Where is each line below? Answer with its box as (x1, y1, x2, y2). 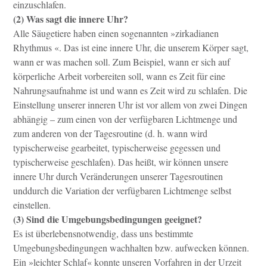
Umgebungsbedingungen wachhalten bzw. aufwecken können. (13, 241, 249, 254)
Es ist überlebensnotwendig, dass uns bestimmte (13, 226, 193, 240)
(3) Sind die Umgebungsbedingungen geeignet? (13, 212, 202, 226)
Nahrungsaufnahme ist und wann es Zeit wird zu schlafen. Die (13, 83, 247, 97)
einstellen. (13, 198, 51, 211)
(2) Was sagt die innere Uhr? (13, 11, 128, 26)
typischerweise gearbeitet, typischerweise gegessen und (13, 141, 221, 154)
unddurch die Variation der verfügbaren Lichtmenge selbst (13, 184, 231, 197)
